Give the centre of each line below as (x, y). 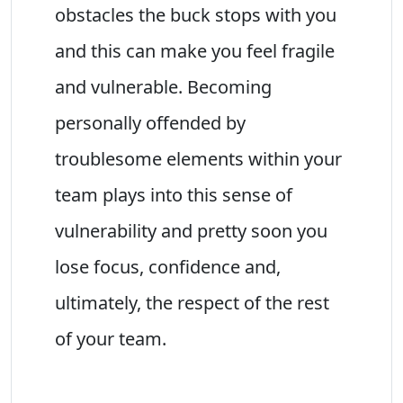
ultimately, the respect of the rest (192, 302)
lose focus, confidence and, (168, 266)
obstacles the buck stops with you (196, 14)
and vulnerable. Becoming (163, 86)
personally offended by (150, 122)
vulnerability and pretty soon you (191, 230)
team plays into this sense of (174, 194)
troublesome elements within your (198, 158)
